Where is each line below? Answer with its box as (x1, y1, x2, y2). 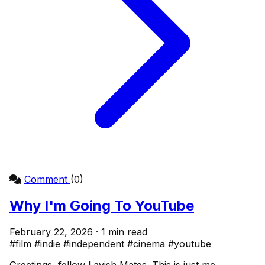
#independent (63, 238, 127, 250)
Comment (24, 173, 70, 186)
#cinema (127, 238, 168, 250)
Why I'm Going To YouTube (9, 197, 194, 215)
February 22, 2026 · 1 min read (9, 226, 147, 238)
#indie (34, 238, 63, 250)
